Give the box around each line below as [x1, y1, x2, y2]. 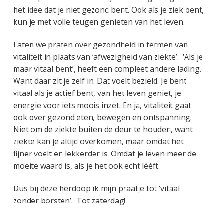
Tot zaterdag [76, 195, 124, 206]
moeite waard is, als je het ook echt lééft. [13, 160, 160, 171]
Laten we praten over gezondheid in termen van [13, 39, 188, 50]
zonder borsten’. [13, 195, 77, 206]
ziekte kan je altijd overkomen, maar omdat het [13, 136, 184, 147]
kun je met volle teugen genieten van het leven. [13, 16, 185, 28]
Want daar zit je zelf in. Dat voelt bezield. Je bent [13, 76, 186, 87]
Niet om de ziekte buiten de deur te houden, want [13, 124, 193, 135]
